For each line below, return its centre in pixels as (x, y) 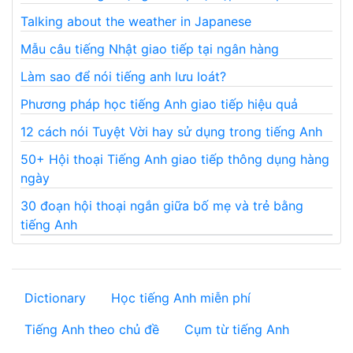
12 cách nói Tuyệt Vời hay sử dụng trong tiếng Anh (171, 132)
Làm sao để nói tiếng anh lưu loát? (123, 77)
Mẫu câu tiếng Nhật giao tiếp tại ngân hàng (150, 49)
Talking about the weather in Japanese (136, 22)
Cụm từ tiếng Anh (237, 330)
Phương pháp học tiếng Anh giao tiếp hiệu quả (159, 104)
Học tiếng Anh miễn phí (181, 298)
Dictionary (55, 298)
